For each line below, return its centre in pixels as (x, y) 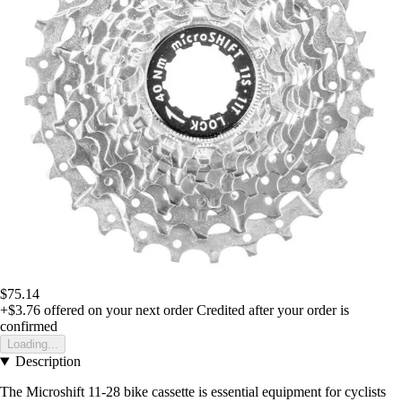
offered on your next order (117, 310)
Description (48, 362)
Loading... (33, 345)
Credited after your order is (273, 310)
